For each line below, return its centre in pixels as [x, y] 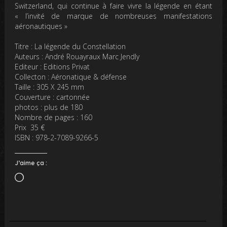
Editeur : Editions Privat [52, 66]
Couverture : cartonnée [52, 97]
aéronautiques [39, 26]
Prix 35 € [30, 127]
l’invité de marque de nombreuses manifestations [119, 16]
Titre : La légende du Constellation [70, 46]
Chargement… [46, 177]
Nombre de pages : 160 [54, 117]
